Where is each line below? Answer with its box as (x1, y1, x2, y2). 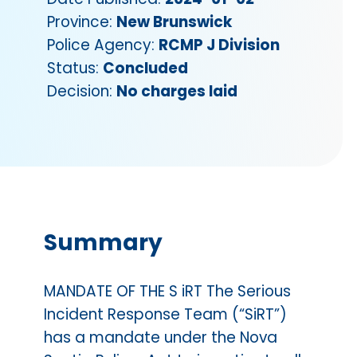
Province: (47, 10, 117, 33)
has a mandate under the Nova (43, 326, 277, 348)
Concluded (103, 57, 189, 79)
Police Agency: (47, 33, 159, 56)
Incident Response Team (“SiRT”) (43, 303, 287, 325)
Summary (43, 226, 163, 258)
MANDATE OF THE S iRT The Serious (43, 280, 291, 302)
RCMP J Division (159, 33, 280, 56)
